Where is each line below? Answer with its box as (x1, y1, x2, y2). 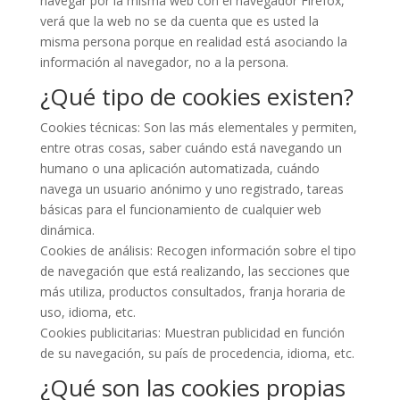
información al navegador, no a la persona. (39, 54, 288, 71)
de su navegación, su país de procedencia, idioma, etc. (39, 345, 354, 362)
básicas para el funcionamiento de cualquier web (39, 201, 321, 218)
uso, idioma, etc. (39, 304, 136, 321)
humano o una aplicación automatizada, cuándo (39, 160, 320, 177)
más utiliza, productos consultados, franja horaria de (39, 283, 346, 300)
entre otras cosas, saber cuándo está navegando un (39, 139, 342, 156)
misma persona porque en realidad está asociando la (39, 33, 347, 50)
